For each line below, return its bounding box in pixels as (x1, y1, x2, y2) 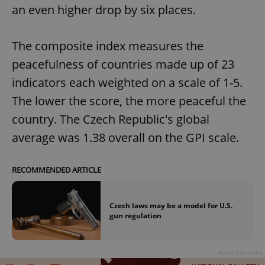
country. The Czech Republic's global (12, 111, 209, 127)
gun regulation (109, 210, 161, 221)
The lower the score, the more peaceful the (12, 92, 246, 109)
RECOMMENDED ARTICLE (12, 164, 101, 175)
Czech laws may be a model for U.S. (109, 200, 232, 211)
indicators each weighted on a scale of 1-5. (12, 74, 243, 91)
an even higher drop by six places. (12, 1, 196, 18)
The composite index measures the (12, 37, 203, 54)
